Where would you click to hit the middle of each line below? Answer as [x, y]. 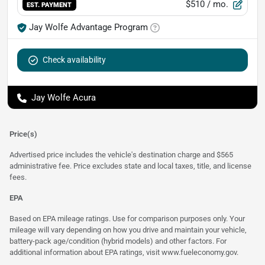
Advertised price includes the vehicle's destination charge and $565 [121, 155]
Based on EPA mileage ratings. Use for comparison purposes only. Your [127, 219]
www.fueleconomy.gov [199, 253]
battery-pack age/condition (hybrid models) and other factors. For [118, 241]
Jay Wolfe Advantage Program [88, 28]
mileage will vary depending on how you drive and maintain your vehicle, [128, 230]
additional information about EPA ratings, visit [85, 253]
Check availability [74, 60]
